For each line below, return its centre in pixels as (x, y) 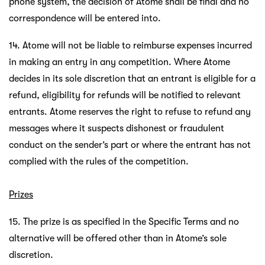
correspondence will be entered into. (85, 18)
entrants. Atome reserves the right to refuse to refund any (130, 112)
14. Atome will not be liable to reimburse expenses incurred (130, 45)
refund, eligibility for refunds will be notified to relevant (125, 95)
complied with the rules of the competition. (99, 161)
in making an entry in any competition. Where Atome (119, 62)
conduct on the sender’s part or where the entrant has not (130, 145)
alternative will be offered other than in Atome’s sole (118, 238)
